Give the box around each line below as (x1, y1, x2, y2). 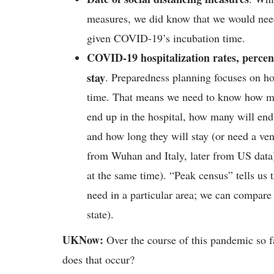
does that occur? (62, 252, 135, 267)
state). (87, 207, 114, 221)
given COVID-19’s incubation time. (87, 31, 245, 45)
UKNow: (62, 232, 106, 248)
